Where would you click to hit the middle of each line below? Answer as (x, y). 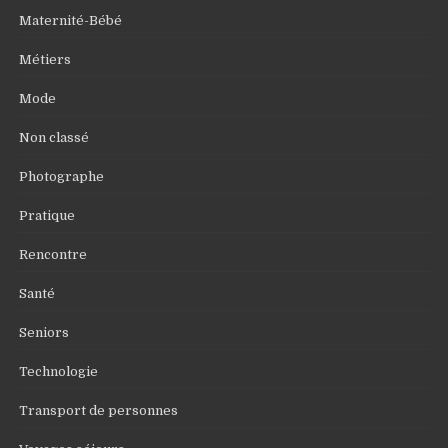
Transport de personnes (99, 410)
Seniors (44, 332)
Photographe (62, 176)
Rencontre (53, 254)
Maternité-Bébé (71, 20)
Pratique (47, 215)
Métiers (45, 59)
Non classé (54, 137)
